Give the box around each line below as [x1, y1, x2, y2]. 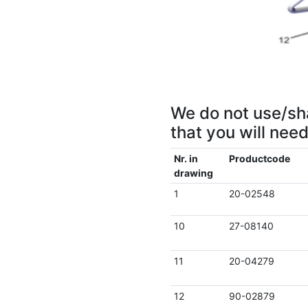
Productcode [228, 153, 290, 164]
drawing [173, 167, 213, 179]
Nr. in [173, 153, 198, 164]
